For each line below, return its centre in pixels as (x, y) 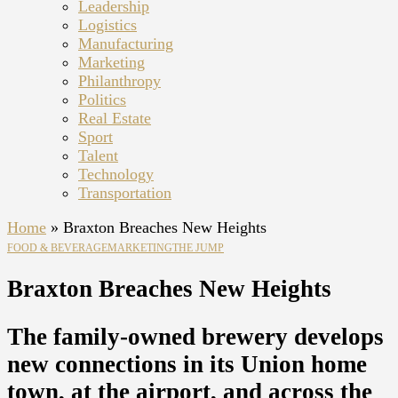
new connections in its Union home (187, 364)
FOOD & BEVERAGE (57, 248)
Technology (116, 174)
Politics (102, 99)
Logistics (107, 25)
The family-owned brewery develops (195, 336)
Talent (98, 155)
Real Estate (115, 118)
